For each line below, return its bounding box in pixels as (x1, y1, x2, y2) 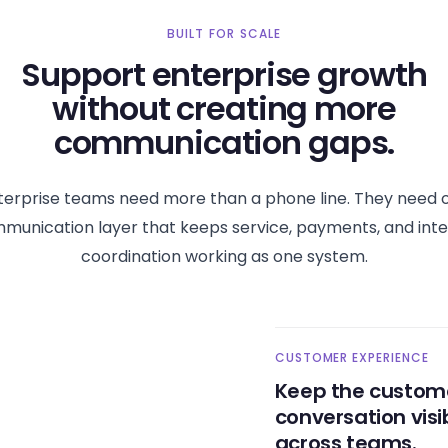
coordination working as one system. (80, 245, 368, 268)
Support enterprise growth (21, 52, 427, 97)
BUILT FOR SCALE (166, 25, 282, 42)
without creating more (52, 86, 396, 131)
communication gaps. (53, 120, 395, 165)
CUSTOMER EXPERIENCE (274, 349, 429, 366)
